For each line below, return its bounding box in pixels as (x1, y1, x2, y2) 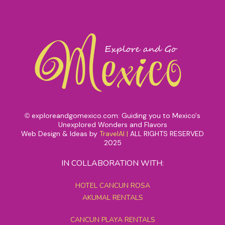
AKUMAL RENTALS (82, 193, 143, 203)
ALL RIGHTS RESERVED (130, 129, 204, 139)
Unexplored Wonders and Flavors (58, 120, 167, 130)
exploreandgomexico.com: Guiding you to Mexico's (32, 111, 200, 121)
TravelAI (99, 129, 125, 139)
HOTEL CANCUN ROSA (75, 181, 150, 191)
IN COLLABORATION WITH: (61, 158, 164, 169)
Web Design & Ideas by (21, 129, 99, 139)
